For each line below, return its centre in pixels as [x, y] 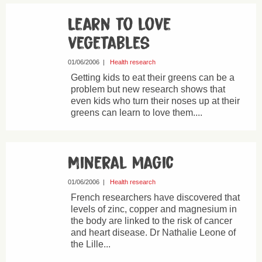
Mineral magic [120, 163]
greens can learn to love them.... [136, 113]
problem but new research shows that [148, 89]
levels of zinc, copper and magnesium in [154, 209]
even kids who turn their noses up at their [155, 101]
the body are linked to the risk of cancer [151, 221]
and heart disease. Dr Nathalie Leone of [153, 232]
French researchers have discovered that [155, 197]
